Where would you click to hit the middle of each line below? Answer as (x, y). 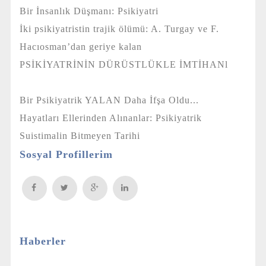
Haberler (42, 241)
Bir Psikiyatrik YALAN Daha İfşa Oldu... (119, 100)
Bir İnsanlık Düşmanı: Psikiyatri (99, 11)
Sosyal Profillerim (66, 154)
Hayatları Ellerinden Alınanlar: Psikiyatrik (110, 118)
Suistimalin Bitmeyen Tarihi (90, 135)
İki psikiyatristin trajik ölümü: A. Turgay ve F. (119, 28)
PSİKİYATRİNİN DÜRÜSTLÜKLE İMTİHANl (126, 64)
